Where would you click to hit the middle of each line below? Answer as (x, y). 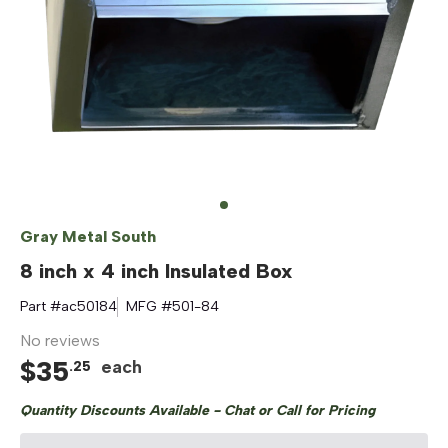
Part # (40, 306)
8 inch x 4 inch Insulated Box (156, 271)
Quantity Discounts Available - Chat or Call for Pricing (197, 410)
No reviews (60, 340)
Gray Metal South (88, 236)
